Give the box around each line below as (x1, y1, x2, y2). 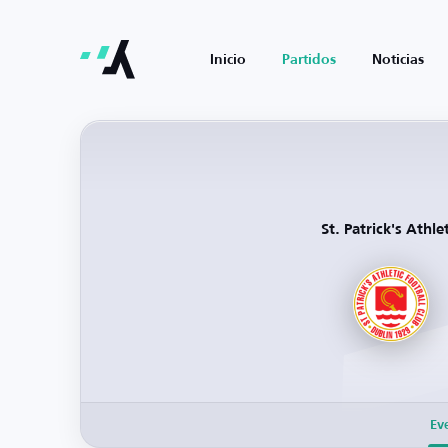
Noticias (372, 53, 424, 67)
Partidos (282, 53, 336, 67)
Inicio (210, 53, 246, 67)
